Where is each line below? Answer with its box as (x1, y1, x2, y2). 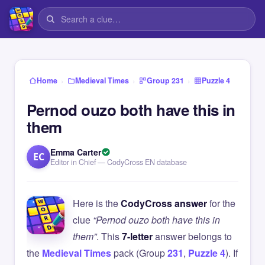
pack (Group (111, 246, 167, 260)
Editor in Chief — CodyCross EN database (50, 157, 187, 167)
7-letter (122, 230, 153, 243)
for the (207, 196, 235, 210)
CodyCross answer (121, 196, 207, 210)
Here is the (73, 196, 121, 210)
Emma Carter (50, 146, 101, 158)
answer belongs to (153, 230, 232, 243)
